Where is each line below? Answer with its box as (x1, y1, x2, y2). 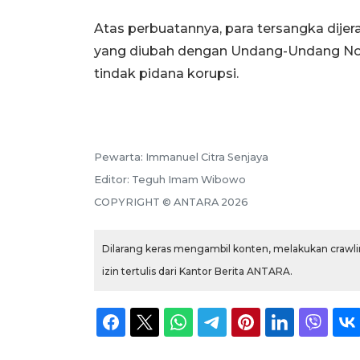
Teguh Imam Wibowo (132, 174, 246, 186)
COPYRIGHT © (94, 196, 174, 209)
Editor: (94, 174, 132, 186)
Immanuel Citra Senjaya (145, 151, 268, 164)
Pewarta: (94, 151, 145, 164)
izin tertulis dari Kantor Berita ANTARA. (102, 265, 292, 278)
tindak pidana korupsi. (94, 66, 239, 82)
